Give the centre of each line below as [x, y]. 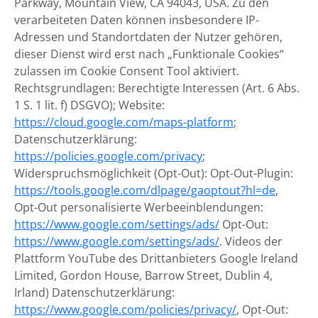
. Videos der [251, 241]
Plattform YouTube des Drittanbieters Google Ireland [156, 258]
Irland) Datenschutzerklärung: [94, 292]
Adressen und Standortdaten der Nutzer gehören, [148, 37]
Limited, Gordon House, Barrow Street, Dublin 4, [143, 275]
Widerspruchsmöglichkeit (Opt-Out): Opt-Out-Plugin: [154, 173]
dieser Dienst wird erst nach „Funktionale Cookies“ [149, 54]
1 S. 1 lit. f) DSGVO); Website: [89, 105]
